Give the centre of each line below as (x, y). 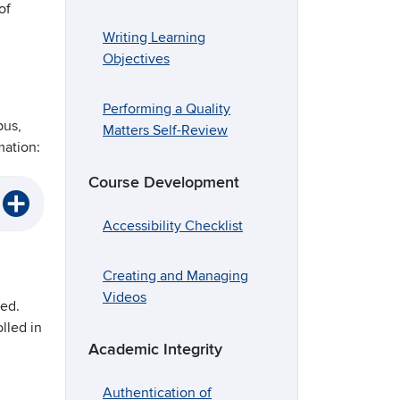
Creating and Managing (175, 276)
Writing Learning (154, 38)
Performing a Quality (167, 109)
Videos (125, 298)
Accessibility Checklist (173, 226)
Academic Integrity (155, 350)
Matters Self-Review (165, 131)
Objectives (136, 59)
